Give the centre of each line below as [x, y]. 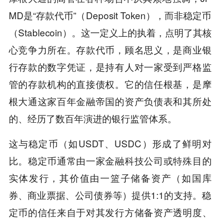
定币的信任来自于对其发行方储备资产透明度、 [110, 212]
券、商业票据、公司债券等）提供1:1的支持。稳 [110, 194]
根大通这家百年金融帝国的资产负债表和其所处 [110, 101]
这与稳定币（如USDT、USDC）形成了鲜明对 [110, 143]
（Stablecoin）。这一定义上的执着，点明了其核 [110, 32]
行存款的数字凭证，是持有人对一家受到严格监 [110, 66]
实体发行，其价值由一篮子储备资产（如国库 [110, 177]
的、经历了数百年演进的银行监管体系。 [93, 118]
